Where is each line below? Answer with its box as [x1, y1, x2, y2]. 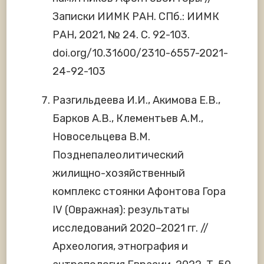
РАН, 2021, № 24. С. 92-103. [52, 28, 190, 42]
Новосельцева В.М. [52, 130, 150, 144]
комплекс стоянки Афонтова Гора [52, 185, 226, 199]
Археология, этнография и [52, 240, 188, 253]
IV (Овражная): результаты [52, 203, 189, 217]
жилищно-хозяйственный [52, 167, 185, 180]
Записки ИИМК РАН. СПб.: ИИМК [52, 10, 219, 24]
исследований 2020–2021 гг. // [52, 222, 209, 235]
